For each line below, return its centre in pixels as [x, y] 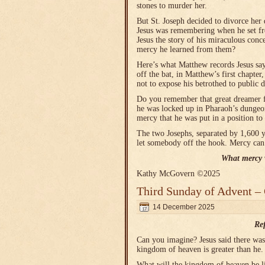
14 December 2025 [184, 207]
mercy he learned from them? [186, 49]
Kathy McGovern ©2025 [178, 174]
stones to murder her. [172, 6]
